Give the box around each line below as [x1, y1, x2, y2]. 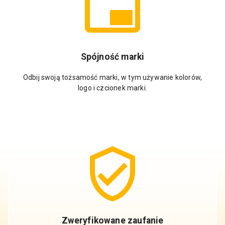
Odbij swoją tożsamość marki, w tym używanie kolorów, [23, 73, 202, 81]
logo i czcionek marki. [78, 83, 147, 92]
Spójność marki [80, 52, 145, 62]
